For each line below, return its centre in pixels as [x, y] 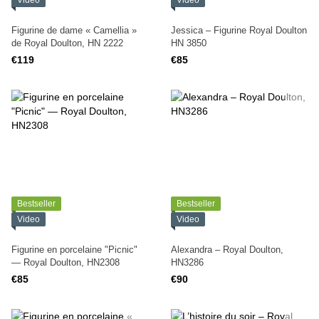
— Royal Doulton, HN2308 [66, 262]
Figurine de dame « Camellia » [74, 30]
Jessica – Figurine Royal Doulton [239, 30]
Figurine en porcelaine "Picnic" [74, 250]
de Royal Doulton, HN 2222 [67, 43]
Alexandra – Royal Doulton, [227, 250]
